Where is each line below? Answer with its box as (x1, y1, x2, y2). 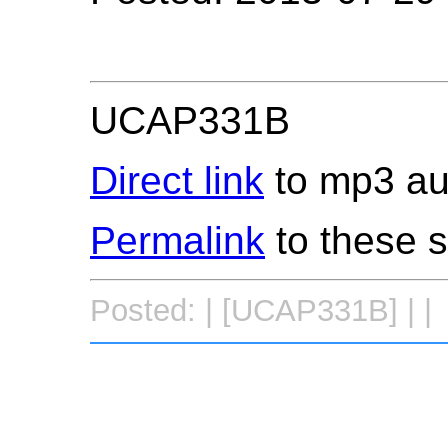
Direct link (90, 158, 264, 202)
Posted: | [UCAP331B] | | (90, 293, 432, 329)
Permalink (90, 218, 265, 262)
